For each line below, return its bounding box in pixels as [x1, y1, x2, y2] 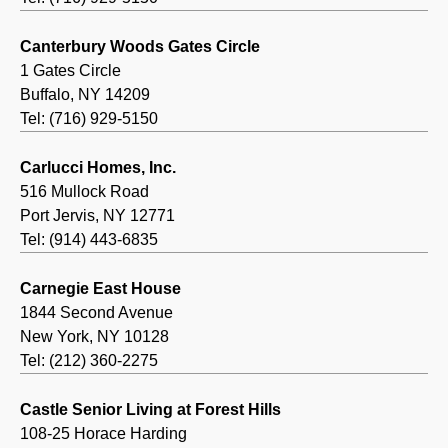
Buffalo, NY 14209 [20, 86, 150, 104]
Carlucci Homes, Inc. [20, 159, 176, 177]
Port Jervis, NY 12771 [20, 207, 175, 225]
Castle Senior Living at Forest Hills [20, 401, 281, 419]
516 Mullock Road [20, 183, 149, 201]
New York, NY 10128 [20, 328, 169, 346]
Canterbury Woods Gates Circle [20, 38, 260, 56]
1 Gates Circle [20, 62, 121, 80]
